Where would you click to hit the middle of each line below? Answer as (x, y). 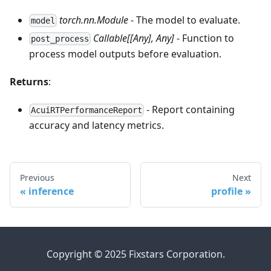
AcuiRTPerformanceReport (87, 110)
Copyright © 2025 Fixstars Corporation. (135, 254)
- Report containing (190, 109)
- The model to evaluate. (184, 20)
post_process (60, 38)
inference (51, 191)
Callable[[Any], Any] (134, 38)
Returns (29, 81)
